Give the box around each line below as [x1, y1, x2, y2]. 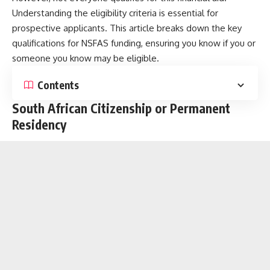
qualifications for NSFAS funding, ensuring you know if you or [12, 37, 256, 49]
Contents [37, 78, 79, 92]
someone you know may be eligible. [12, 52, 159, 64]
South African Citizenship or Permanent [12, 100, 230, 116]
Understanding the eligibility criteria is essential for [12, 7, 218, 19]
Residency [12, 116, 66, 133]
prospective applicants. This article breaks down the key [12, 22, 242, 34]
